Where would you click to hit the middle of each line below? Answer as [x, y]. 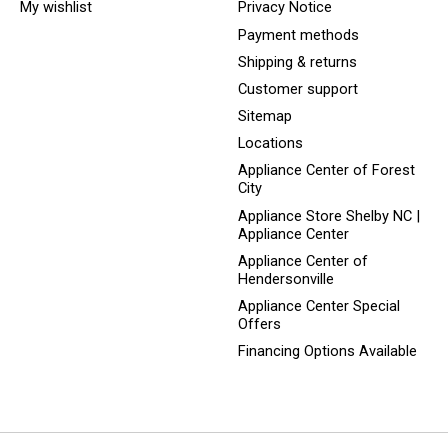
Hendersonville [285, 278]
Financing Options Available [327, 351]
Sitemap [264, 116]
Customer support [297, 88]
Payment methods [298, 34]
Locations [270, 143]
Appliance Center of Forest [326, 170]
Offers [259, 323]
